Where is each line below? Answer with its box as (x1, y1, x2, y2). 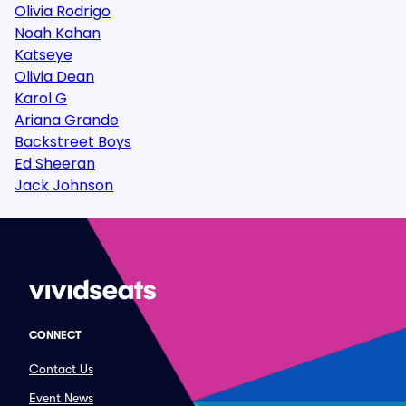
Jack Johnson (14, 175, 113, 196)
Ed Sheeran (14, 153, 95, 174)
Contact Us (29, 362, 93, 376)
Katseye (14, 44, 72, 65)
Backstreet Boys (14, 131, 131, 152)
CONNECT (29, 329, 82, 342)
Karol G (14, 88, 67, 109)
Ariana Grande (14, 110, 119, 130)
